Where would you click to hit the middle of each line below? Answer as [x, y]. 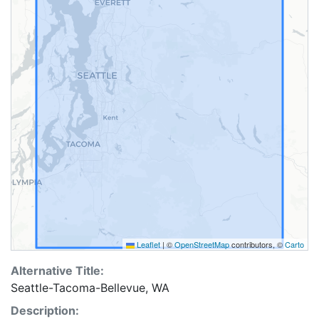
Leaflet [147, 244]
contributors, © [257, 244]
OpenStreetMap [202, 244]
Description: [45, 310]
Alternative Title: [57, 271]
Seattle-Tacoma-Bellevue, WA [90, 288]
